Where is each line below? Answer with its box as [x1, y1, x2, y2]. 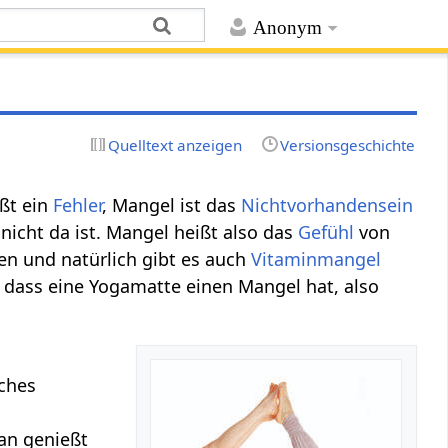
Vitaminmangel [251, 246, 382, 271]
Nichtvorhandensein [241, 192, 414, 217]
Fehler [53, 192, 103, 217]
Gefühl [298, 219, 355, 244]
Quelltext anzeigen [108, 134, 243, 155]
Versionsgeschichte [279, 134, 415, 155]
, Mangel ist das [102, 192, 242, 217]
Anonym [252, 17, 322, 39]
